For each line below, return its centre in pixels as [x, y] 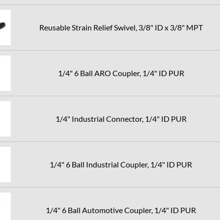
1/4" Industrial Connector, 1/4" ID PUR [121, 119]
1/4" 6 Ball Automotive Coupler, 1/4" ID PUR [121, 210]
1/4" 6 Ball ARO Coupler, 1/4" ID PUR [121, 73]
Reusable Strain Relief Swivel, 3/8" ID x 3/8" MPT [121, 27]
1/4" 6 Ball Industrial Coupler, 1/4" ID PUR [121, 164]
